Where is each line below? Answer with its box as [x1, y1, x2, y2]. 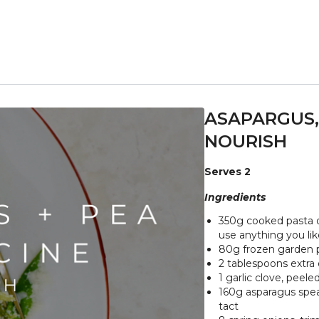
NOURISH [204, 130, 288, 152]
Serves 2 [204, 164, 251, 178]
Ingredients [204, 191, 266, 204]
